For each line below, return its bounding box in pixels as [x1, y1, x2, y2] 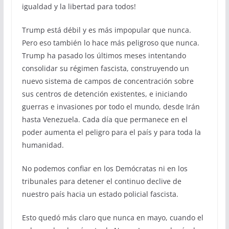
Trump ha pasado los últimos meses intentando [21, 50, 186, 60]
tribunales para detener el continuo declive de [21, 176, 181, 186]
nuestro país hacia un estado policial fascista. [21, 189, 178, 199]
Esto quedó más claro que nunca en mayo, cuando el [21, 212, 203, 222]
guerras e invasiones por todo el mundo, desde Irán [21, 101, 200, 111]
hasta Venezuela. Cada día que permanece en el [21, 114, 188, 124]
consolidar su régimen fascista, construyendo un [21, 63, 189, 73]
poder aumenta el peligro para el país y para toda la [21, 127, 201, 137]
